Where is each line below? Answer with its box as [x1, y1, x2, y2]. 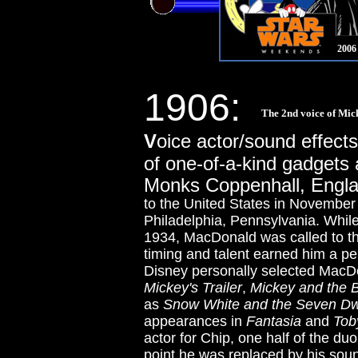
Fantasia [246, 313, 301, 329]
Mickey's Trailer [144, 280, 242, 296]
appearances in [144, 313, 246, 329]
